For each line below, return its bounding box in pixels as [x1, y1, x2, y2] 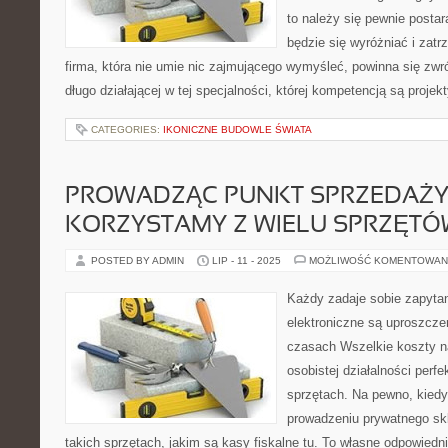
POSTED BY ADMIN [91, 255, 187, 266]
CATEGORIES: [91, 124, 163, 135]
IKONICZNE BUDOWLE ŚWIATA [163, 124, 312, 135]
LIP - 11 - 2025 [212, 255, 281, 266]
